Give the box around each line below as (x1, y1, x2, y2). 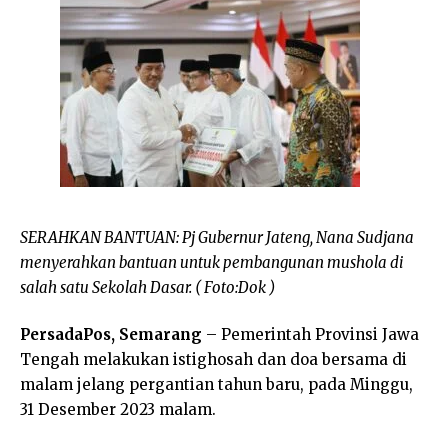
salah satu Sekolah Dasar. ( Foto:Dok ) (20, 277, 275, 297)
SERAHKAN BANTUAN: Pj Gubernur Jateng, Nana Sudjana (20, 227, 414, 247)
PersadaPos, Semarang (20, 325, 202, 344)
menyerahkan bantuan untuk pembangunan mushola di (20, 252, 403, 272)
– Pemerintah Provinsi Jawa (202, 325, 419, 344)
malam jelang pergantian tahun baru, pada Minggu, (20, 375, 413, 394)
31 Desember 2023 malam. (20, 400, 216, 419)
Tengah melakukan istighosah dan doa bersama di (20, 350, 407, 369)
